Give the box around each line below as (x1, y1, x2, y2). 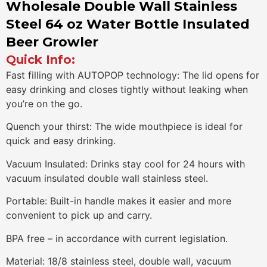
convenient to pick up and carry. (6, 209, 152, 222)
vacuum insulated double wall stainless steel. (6, 172, 208, 184)
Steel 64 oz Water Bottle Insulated (6, 16, 250, 32)
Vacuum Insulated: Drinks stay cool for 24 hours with (6, 157, 245, 170)
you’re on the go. (6, 98, 82, 110)
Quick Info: (6, 52, 75, 67)
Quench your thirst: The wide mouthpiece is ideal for (6, 120, 243, 133)
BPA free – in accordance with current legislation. (6, 232, 228, 244)
